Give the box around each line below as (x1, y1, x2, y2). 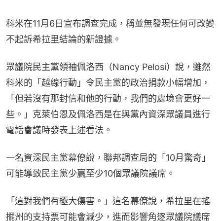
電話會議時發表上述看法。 (6, 124, 112, 135)
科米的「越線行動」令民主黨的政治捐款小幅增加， (6, 77, 210, 88)
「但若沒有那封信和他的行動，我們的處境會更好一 (6, 93, 210, 104)
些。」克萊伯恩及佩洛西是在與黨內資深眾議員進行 (6, 109, 210, 119)
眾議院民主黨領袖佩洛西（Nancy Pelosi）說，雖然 (6, 61, 211, 72)
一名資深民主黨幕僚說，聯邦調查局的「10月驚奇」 (6, 152, 211, 163)
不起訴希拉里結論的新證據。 (6, 34, 121, 44)
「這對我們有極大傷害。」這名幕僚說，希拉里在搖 (6, 195, 210, 206)
